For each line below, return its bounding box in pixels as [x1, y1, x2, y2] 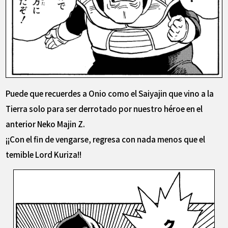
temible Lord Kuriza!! [6, 148, 82, 160]
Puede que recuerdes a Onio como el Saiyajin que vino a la [6, 87, 214, 99]
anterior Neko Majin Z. [6, 118, 85, 129]
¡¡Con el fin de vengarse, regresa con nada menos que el [6, 133, 206, 145]
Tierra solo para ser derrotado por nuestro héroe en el [6, 102, 203, 114]
